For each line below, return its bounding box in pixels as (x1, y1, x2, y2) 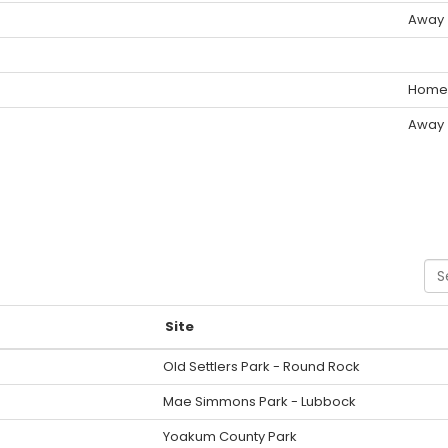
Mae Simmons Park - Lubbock (163, 392, 356, 411)
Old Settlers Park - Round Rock (163, 357, 360, 376)
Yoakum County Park (163, 427, 297, 446)
